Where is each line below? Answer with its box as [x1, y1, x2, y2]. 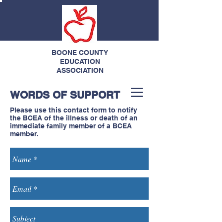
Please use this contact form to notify [10, 106, 137, 114]
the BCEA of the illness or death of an [10, 114, 138, 122]
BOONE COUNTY [52, 49, 108, 56]
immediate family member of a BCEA [10, 122, 132, 130]
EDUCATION [59, 57, 100, 65]
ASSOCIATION [56, 66, 104, 74]
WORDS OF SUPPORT [10, 89, 120, 101]
